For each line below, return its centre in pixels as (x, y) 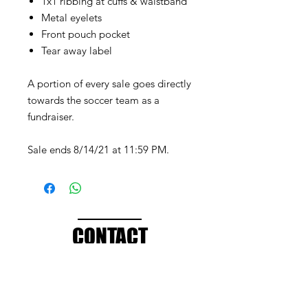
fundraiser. (51, 117)
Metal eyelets (71, 18)
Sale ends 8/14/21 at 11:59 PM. (98, 150)
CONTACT (110, 236)
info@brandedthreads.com (110, 287)
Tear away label (77, 51)
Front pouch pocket (86, 34)
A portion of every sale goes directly (109, 84)
